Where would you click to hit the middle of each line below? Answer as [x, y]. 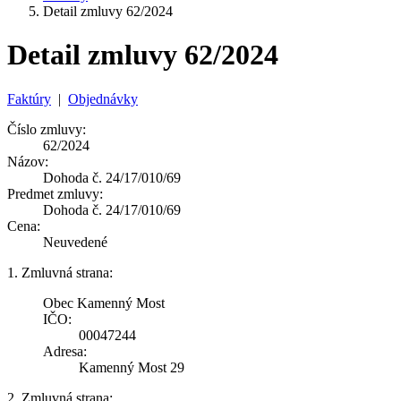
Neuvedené [75, 242]
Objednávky [103, 98]
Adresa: [65, 351]
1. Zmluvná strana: [60, 272]
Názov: [28, 161]
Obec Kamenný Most [104, 303]
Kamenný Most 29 [132, 367]
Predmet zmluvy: [55, 193]
